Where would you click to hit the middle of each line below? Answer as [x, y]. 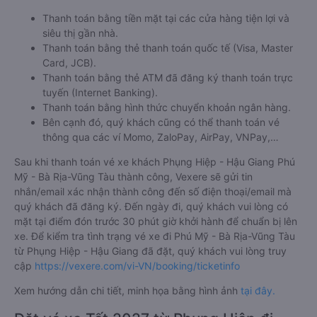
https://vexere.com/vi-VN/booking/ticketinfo [137, 266]
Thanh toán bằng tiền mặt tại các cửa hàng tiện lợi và [166, 18]
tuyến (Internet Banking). [100, 93]
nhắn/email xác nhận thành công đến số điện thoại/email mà [153, 192]
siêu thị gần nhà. [80, 33]
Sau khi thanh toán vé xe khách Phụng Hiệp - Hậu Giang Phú [155, 162]
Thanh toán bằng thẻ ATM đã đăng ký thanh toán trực [168, 78]
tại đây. [258, 291]
